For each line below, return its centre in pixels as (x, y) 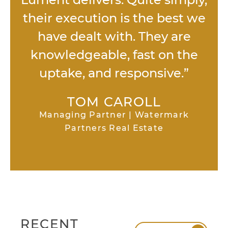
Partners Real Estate (114, 128)
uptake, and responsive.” (114, 73)
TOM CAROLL (114, 102)
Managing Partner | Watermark (114, 115)
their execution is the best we (114, 18)
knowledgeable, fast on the (114, 55)
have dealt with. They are (114, 37)
